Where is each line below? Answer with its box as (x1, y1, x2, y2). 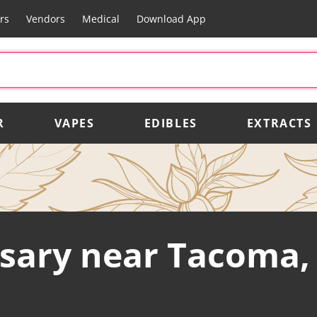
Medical (81, 12, 120, 25)
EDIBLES (144, 115, 197, 131)
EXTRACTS (246, 115, 312, 131)
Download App (136, 12, 206, 25)
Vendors (25, 12, 65, 25)
